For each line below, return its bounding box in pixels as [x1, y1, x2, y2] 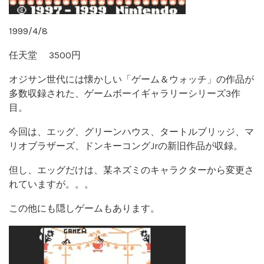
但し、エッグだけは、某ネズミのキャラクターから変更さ [9, 164, 254, 176]
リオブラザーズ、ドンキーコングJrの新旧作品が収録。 [9, 140, 243, 151]
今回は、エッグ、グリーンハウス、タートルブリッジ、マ [9, 126, 254, 137]
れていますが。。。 [9, 178, 94, 190]
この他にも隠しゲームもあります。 [9, 202, 160, 214]
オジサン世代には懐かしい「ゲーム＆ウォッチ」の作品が [9, 73, 254, 85]
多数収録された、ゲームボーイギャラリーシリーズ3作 [9, 87, 240, 99]
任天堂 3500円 [9, 49, 81, 61]
